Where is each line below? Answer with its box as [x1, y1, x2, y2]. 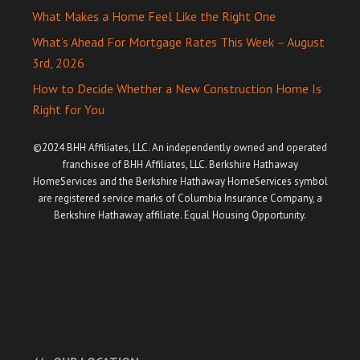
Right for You [32, 101, 104, 117]
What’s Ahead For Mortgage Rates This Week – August [32, 34, 325, 50]
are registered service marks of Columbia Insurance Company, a [38, 191, 322, 205]
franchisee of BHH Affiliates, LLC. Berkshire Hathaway [62, 157, 298, 171]
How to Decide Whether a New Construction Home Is [32, 80, 321, 96]
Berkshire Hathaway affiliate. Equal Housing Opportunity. [54, 208, 306, 222]
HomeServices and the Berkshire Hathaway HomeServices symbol [32, 174, 328, 188]
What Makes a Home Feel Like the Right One [32, 8, 276, 24]
